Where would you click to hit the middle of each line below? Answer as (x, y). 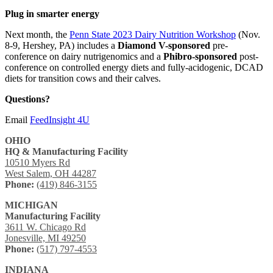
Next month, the (37, 34)
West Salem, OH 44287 (51, 173)
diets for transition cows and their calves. (83, 78)
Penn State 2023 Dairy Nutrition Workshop (153, 34)
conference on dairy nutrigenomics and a (84, 56)
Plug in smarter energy (52, 13)
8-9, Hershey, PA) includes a (61, 45)
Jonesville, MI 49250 (45, 238)
